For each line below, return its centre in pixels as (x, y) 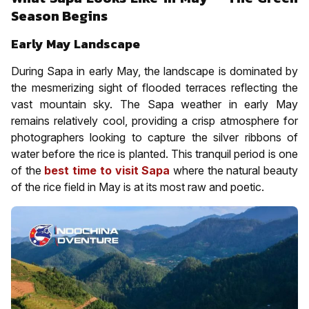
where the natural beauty (234, 170)
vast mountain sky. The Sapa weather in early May (154, 104)
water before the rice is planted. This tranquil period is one (154, 153)
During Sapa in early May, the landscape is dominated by (154, 71)
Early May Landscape (76, 43)
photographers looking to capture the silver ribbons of (154, 137)
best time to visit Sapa (107, 170)
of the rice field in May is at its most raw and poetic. (138, 187)
